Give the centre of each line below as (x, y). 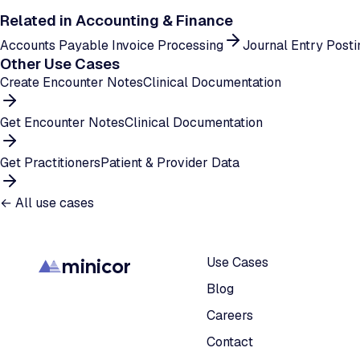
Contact (229, 342)
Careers (229, 315)
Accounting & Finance (154, 20)
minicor (97, 266)
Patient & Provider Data (170, 163)
